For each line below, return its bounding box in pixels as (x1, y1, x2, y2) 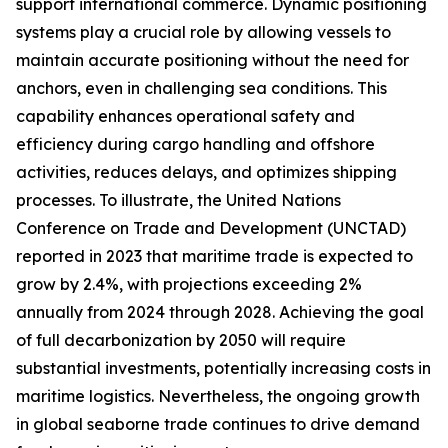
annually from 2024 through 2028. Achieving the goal (16, 302, 424, 323)
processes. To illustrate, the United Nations (16, 190, 341, 211)
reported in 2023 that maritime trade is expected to (16, 246, 413, 267)
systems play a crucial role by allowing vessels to (16, 22, 391, 43)
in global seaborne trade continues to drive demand (16, 414, 420, 435)
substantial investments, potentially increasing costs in (16, 358, 431, 379)
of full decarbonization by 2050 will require (16, 330, 346, 351)
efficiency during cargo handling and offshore (16, 134, 375, 155)
